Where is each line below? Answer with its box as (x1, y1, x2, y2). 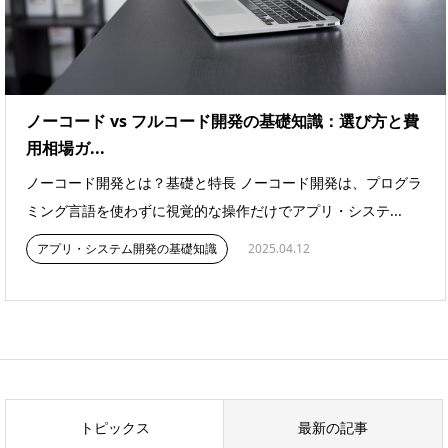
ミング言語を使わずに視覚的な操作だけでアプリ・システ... (26, 201, 402, 221)
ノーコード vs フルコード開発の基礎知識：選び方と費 (26, 110, 419, 133)
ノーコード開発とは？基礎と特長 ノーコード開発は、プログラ (26, 173, 422, 193)
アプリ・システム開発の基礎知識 (37, 240, 217, 258)
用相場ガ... (26, 137, 105, 160)
